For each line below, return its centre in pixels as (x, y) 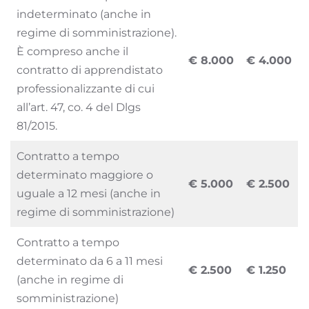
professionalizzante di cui (86, 88)
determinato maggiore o (85, 175)
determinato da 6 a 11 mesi (90, 261)
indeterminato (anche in (84, 14)
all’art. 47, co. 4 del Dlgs (79, 107)
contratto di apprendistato (90, 70)
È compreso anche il (72, 51)
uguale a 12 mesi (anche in (89, 193)
